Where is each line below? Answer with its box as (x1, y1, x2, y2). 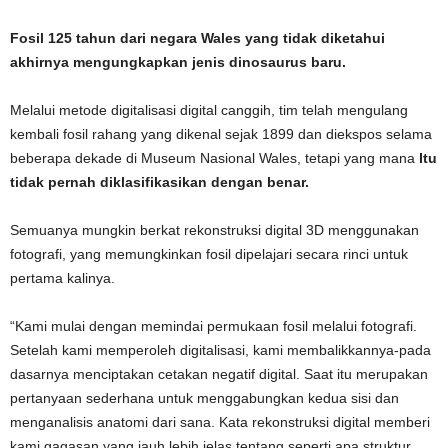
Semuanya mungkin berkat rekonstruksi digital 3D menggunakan (10, 222, 419, 238)
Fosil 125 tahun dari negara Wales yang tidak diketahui (10, 30, 385, 46)
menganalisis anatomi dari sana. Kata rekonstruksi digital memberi (10, 414, 430, 430)
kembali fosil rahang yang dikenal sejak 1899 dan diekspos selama (10, 126, 432, 142)
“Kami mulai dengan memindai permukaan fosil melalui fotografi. (10, 318, 417, 334)
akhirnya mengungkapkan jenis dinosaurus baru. (10, 54, 346, 70)
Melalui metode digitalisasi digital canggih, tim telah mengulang (10, 102, 408, 118)
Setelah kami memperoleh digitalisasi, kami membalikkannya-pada (10, 342, 431, 358)
